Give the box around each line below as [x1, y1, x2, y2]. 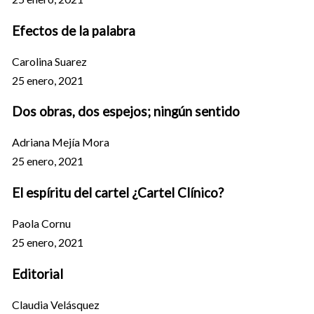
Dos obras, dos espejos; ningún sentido [11, 104, 240, 120]
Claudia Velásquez [11, 297, 100, 311]
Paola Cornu [11, 217, 71, 231]
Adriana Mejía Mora [11, 135, 109, 149]
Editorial [11, 266, 63, 282]
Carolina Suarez [11, 54, 87, 68]
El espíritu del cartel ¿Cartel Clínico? [11, 185, 224, 201]
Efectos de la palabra [11, 22, 135, 39]
